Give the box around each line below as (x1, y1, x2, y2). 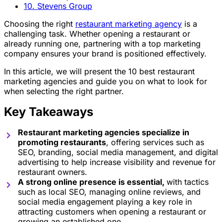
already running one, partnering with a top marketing (4, 39, 201, 49)
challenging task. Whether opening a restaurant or (4, 29, 190, 39)
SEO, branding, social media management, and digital (18, 147, 218, 157)
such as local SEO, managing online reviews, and (18, 187, 201, 197)
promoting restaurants (18, 137, 106, 147)
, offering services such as (106, 137, 204, 147)
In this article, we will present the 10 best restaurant (4, 66, 195, 76)
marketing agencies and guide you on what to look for (4, 76, 207, 86)
